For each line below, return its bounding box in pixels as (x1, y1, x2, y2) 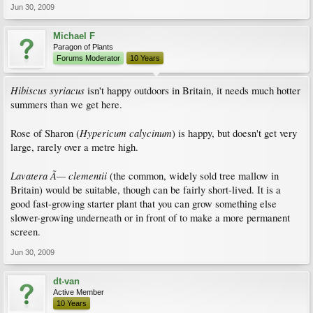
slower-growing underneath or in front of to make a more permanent (10, 211, 290, 224)
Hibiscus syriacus (10, 83, 85, 97)
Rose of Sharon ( (10, 126, 80, 140)
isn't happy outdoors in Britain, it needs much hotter (85, 84, 300, 97)
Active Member (53, 288, 104, 296)
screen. (10, 225, 41, 238)
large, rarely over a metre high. (10, 140, 138, 154)
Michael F (53, 31, 95, 41)
